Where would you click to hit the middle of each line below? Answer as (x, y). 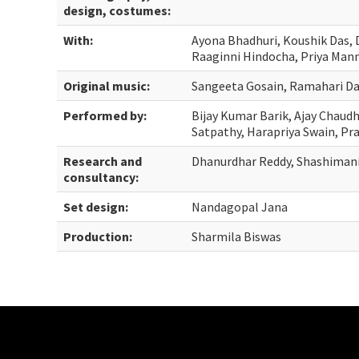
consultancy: (101, 177)
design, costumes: (117, 10)
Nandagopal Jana (240, 207)
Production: (98, 236)
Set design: (96, 207)
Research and (103, 161)
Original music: (107, 86)
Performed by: (105, 115)
